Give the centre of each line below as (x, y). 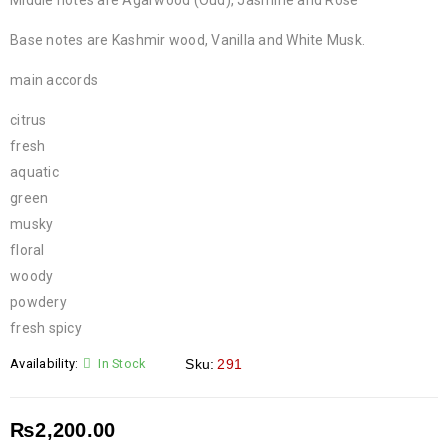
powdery (38, 302)
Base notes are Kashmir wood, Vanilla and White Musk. (187, 40)
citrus (28, 120)
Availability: (44, 363)
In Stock (122, 363)
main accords (54, 80)
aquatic (34, 172)
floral (27, 250)
